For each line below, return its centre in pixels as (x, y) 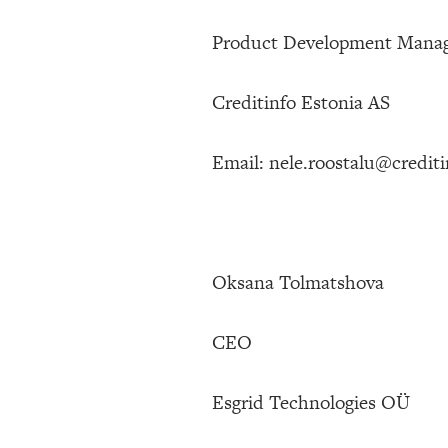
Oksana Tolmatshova (298, 282)
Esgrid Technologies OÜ (311, 402)
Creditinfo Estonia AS (301, 102)
